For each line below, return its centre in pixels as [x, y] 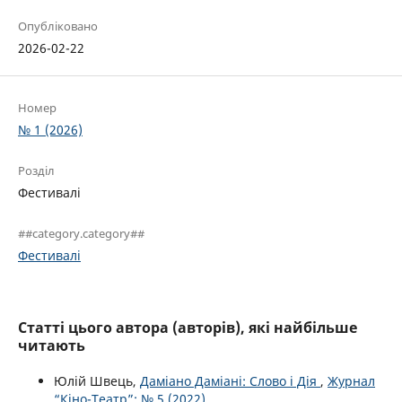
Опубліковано [58, 26]
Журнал [351, 381]
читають [52, 346]
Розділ [36, 171]
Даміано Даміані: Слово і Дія [230, 381]
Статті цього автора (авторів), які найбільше [188, 328]
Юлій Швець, [97, 381]
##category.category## [81, 234]
